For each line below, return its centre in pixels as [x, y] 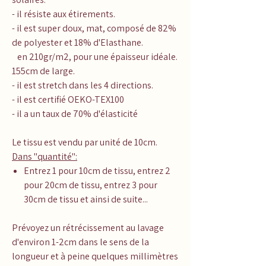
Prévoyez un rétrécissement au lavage [88, 227]
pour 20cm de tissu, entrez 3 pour [91, 185]
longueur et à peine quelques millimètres [95, 256]
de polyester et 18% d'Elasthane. [77, 42]
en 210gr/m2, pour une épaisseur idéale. [95, 56]
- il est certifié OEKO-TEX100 [68, 99]
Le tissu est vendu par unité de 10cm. [85, 142]
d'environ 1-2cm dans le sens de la [80, 242]
